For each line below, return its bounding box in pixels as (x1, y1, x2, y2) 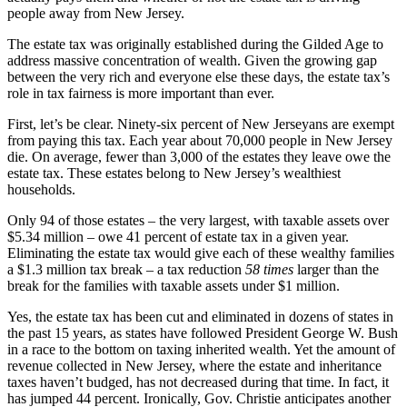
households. (7, 181, 75, 197)
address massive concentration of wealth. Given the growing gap (7, 52, 377, 68)
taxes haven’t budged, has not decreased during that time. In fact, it (7, 373, 389, 390)
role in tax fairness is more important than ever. (7, 84, 274, 101)
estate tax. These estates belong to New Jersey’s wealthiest (7, 164, 341, 181)
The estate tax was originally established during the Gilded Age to (7, 35, 383, 52)
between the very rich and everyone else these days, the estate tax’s (7, 68, 390, 84)
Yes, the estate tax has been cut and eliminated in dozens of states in (7, 308, 393, 324)
